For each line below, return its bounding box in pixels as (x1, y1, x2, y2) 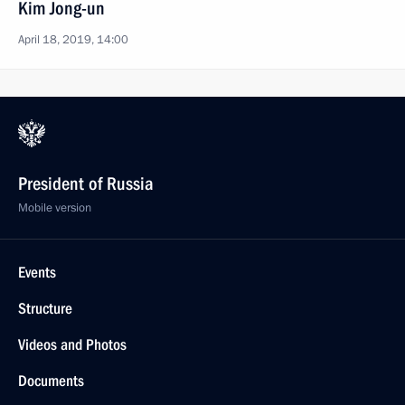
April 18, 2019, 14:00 (18, 32, 128, 48)
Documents (18, 372, 84, 390)
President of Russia (18, 173, 154, 194)
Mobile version (18, 200, 91, 216)
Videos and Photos (18, 335, 127, 353)
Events (18, 263, 56, 281)
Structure (18, 299, 72, 317)
